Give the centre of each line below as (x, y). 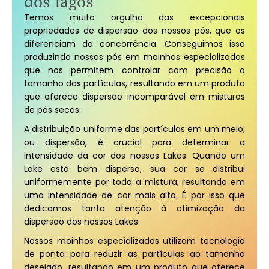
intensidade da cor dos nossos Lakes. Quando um (134, 156)
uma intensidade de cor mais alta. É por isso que (134, 195)
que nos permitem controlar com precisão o (134, 70)
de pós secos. (53, 110)
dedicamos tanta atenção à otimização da (134, 208)
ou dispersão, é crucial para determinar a (134, 142)
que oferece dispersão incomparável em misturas (134, 97)
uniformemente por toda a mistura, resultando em (134, 182)
